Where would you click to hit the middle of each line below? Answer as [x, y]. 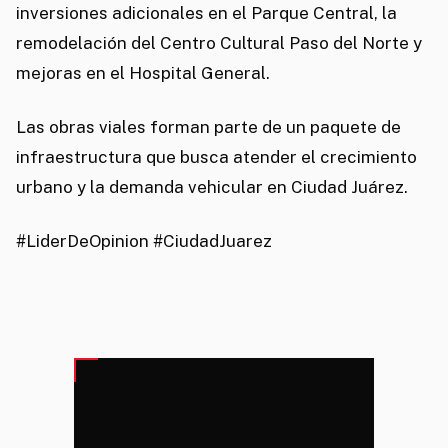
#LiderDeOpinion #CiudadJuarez [144, 241]
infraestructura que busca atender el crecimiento [216, 157]
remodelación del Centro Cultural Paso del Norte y [219, 43]
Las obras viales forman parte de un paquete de [208, 127]
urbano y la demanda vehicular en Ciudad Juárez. [212, 187]
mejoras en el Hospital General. [143, 73]
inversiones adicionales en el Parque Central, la [206, 13]
